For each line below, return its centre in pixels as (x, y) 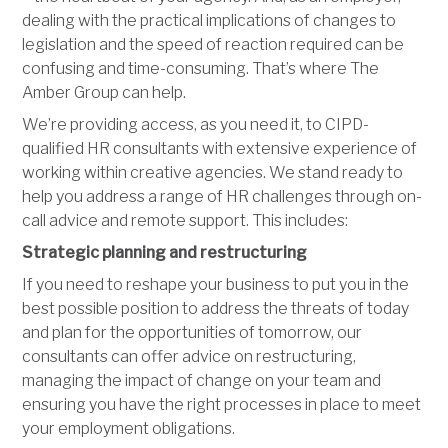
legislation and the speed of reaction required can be (213, 44)
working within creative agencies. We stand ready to (213, 172)
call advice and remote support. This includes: (185, 220)
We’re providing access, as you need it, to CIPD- (196, 124)
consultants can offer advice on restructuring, (189, 356)
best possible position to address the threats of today (216, 308)
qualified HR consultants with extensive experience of (220, 148)
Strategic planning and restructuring (165, 252)
